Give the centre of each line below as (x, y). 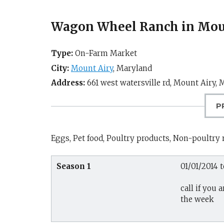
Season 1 (74, 166)
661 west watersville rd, (129, 83)
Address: (68, 83)
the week (197, 199)
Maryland (134, 68)
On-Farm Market (105, 53)
